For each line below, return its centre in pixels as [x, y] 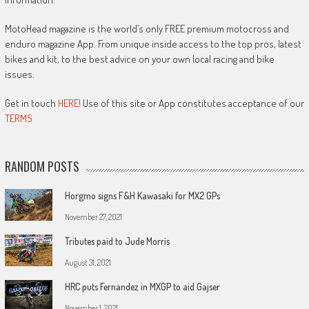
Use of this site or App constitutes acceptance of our [192, 103]
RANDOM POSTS [42, 166]
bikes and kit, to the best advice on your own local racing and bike [139, 59]
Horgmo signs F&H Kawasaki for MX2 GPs [142, 195]
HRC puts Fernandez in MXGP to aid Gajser [142, 286]
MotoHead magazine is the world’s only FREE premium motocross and [147, 28]
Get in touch [31, 103]
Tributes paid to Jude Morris [117, 241]
